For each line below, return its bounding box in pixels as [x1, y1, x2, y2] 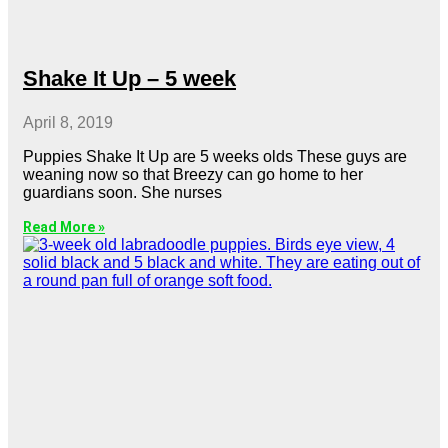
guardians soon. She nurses [23, 183, 222, 201]
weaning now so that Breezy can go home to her [23, 165, 363, 183]
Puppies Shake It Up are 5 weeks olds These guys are [23, 147, 407, 165]
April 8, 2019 [23, 113, 113, 131]
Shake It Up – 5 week [23, 65, 236, 91]
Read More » [23, 218, 105, 235]
